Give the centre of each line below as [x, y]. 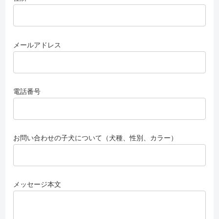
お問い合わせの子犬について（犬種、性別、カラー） [96, 138]
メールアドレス [37, 45]
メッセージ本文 [37, 185]
